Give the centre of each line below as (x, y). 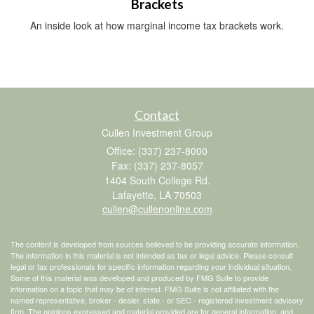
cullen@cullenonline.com (157, 209)
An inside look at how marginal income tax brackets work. (157, 25)
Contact (157, 115)
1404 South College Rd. (157, 180)
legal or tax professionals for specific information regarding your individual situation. (151, 266)
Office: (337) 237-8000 (157, 150)
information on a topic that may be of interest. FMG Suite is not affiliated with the (145, 288)
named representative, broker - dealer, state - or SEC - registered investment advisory (157, 300)
